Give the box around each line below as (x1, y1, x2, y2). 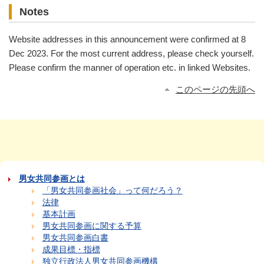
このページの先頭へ (176, 85, 255, 95)
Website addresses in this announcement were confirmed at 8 (9, 35, 246, 45)
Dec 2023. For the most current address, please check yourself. (9, 49, 254, 59)
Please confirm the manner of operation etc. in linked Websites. (9, 63, 250, 73)
